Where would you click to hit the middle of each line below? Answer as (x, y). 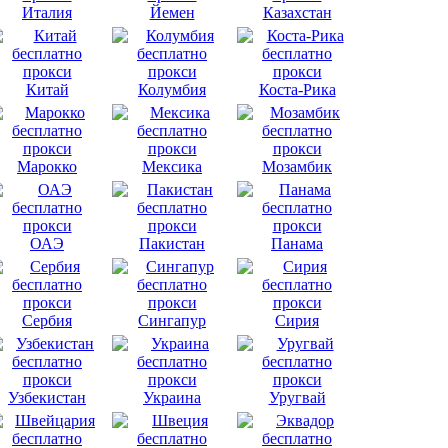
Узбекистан (47, 397)
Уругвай (297, 397)
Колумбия (172, 89)
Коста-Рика (297, 89)
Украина (172, 397)
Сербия (47, 320)
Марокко (47, 166)
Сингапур (172, 320)
